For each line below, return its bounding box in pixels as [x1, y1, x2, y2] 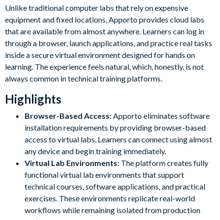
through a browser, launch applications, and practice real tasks [5, 38, 212, 48]
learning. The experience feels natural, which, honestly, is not [5, 61, 204, 71]
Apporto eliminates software [113, 110, 210, 120]
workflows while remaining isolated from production [25, 205, 200, 215]
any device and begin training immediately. [25, 146, 166, 156]
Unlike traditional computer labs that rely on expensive [5, 2, 188, 12]
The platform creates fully [121, 158, 208, 167]
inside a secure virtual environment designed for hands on [5, 50, 195, 59]
